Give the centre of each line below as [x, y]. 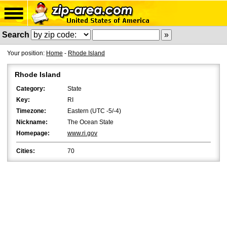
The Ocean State [90, 122]
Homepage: [33, 133]
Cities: [26, 151]
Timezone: [31, 111]
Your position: [27, 53]
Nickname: [32, 122]
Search [16, 35]
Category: [31, 89]
